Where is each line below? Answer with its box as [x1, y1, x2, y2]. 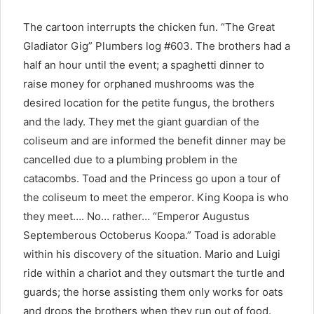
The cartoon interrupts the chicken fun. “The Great [23, 20, 275, 34]
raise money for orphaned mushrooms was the [23, 77, 254, 91]
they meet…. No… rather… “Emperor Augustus [23, 210, 250, 224]
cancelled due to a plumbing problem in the [23, 153, 238, 167]
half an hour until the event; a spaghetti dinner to [23, 58, 264, 72]
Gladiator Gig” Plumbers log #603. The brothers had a [23, 39, 290, 53]
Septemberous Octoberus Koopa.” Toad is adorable [23, 228, 276, 243]
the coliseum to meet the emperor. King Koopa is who [23, 191, 289, 205]
